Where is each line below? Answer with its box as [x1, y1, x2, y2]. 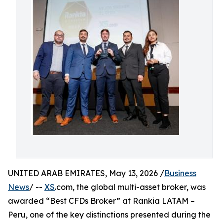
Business [164, 168, 196, 178]
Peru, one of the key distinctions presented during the [8, 210, 211, 220]
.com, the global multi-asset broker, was [55, 182, 206, 192]
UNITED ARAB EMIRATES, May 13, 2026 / [8, 168, 164, 178]
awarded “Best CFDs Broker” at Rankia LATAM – [8, 196, 195, 206]
